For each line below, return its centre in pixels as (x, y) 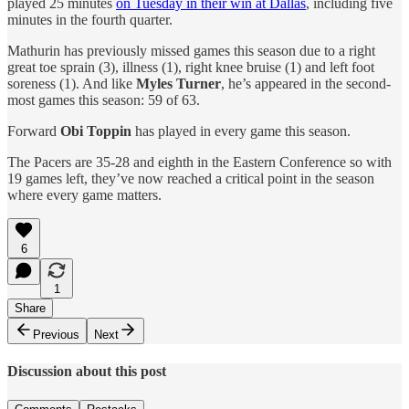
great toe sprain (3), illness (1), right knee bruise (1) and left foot (191, 68)
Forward (34, 131)
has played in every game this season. (241, 131)
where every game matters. (84, 195)
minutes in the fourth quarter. (90, 20)
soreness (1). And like (72, 84)
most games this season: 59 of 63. (104, 100)
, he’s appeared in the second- (306, 84)
